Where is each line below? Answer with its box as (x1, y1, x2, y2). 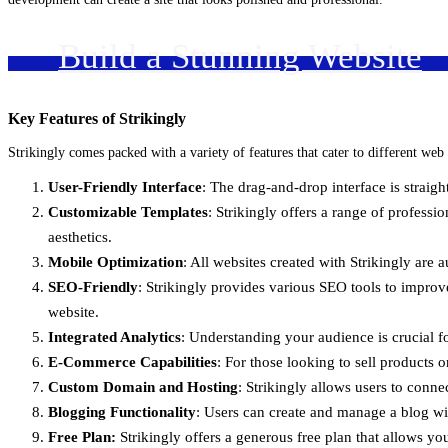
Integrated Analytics (48, 329, 181, 346)
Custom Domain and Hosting (48, 379, 238, 396)
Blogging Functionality (48, 404, 196, 421)
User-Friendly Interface (48, 179, 202, 196)
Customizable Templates (48, 204, 208, 221)
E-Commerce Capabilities (48, 354, 217, 371)
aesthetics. (48, 229, 112, 246)
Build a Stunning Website (58, 37, 422, 77)
